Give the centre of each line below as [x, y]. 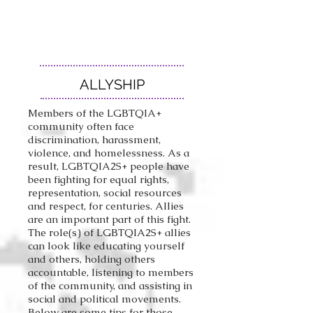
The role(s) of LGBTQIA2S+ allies [109, 232]
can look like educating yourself [106, 246]
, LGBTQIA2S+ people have [123, 166]
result [42, 166]
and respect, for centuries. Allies [106, 206]
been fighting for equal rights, [99, 179]
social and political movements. [104, 299]
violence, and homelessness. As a [109, 153]
